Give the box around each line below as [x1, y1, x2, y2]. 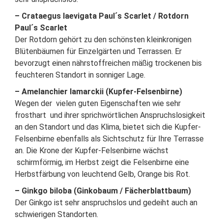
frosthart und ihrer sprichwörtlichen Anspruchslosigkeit [15, 110, 205, 120]
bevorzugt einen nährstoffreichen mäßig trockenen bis [15, 58, 202, 68]
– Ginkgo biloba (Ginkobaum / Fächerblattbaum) [15, 186, 191, 195]
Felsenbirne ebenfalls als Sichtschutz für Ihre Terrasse [15, 134, 204, 143]
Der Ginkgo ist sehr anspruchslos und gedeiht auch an [15, 198, 197, 207]
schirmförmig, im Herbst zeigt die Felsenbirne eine [15, 158, 189, 167]
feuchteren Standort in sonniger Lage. [15, 70, 145, 80]
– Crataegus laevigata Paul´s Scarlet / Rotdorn [15, 11, 189, 21]
